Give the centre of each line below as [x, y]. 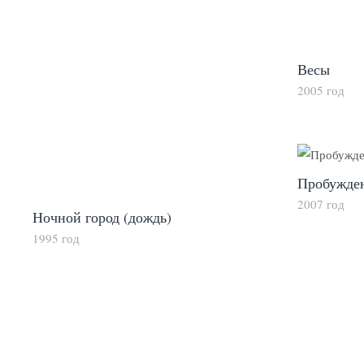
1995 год [56, 238]
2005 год [321, 91]
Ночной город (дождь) [102, 217]
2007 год [321, 204]
